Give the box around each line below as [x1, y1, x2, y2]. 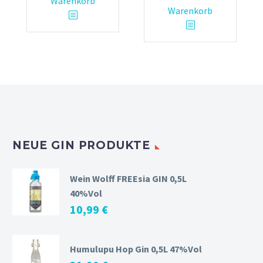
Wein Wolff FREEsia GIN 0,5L [70, 173, 187, 185]
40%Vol [70, 187, 102, 200]
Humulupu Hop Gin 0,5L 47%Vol [70, 243, 202, 255]
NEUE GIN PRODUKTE [12, 138, 151, 152]
